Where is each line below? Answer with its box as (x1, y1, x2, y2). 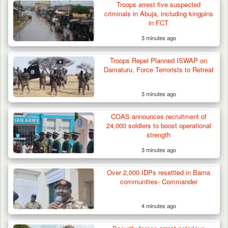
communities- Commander (120, 177, 197, 187)
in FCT (149, 18, 169, 28)
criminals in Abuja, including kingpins (104, 9, 213, 19)
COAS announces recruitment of (110, 111, 207, 122)
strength (147, 130, 171, 140)
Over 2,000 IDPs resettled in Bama (107, 167, 211, 178)
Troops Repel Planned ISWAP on (110, 55, 208, 66)
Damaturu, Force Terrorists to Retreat (103, 65, 214, 75)
